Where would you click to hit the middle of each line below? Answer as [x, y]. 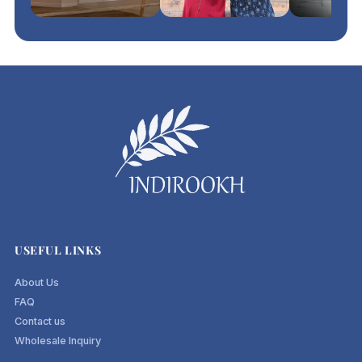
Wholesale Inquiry [58, 340]
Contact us [40, 321]
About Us [37, 282]
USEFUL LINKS [58, 250]
